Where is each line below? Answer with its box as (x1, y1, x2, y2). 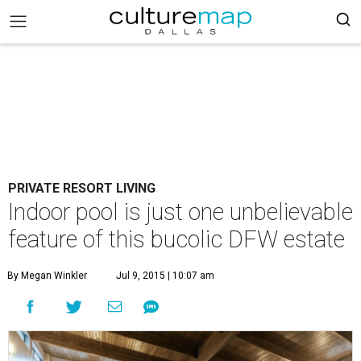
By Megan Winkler (7, 270, 87, 281)
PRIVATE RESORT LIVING (8, 180, 156, 196)
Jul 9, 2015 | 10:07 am (116, 270, 214, 281)
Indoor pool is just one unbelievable (8, 198, 353, 226)
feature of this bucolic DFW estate (8, 226, 345, 253)
